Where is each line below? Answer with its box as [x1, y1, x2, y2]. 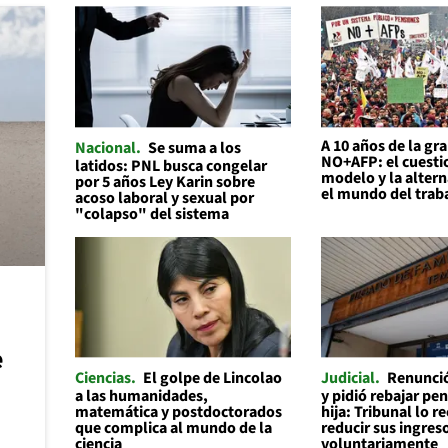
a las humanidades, [74, 384, 208, 407]
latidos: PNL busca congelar [74, 154, 267, 177]
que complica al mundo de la [74, 416, 272, 439]
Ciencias [74, 366, 131, 389]
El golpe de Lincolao [142, 366, 282, 389]
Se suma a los [147, 136, 241, 159]
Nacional [74, 136, 136, 159]
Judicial [321, 366, 376, 389]
